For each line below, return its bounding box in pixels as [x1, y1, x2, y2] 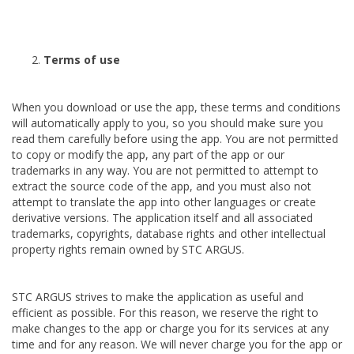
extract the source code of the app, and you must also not [12, 179, 311, 194]
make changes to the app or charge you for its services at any [12, 321, 329, 336]
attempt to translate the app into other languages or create [12, 194, 316, 209]
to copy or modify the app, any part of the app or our [12, 147, 284, 162]
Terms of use [43, 52, 120, 67]
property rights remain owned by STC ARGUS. [12, 242, 244, 257]
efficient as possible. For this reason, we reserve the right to [12, 305, 318, 320]
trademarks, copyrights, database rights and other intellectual [12, 226, 326, 241]
